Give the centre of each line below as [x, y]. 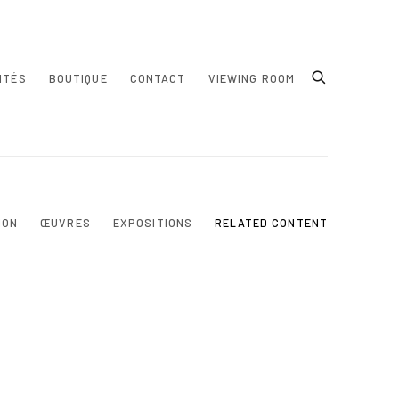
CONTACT [158, 78]
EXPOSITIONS [153, 223]
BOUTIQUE [78, 78]
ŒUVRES [65, 223]
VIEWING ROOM [251, 78]
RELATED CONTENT [271, 223]
